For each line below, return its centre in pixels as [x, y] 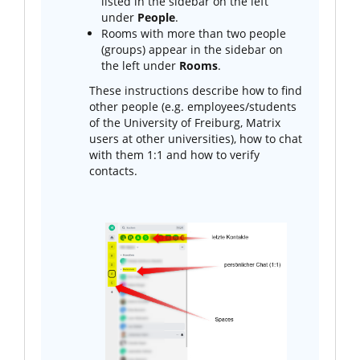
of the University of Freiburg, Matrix [185, 123]
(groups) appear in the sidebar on [192, 50]
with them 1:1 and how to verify [174, 155]
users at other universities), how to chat [196, 139]
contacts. [113, 171]
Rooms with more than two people [194, 34]
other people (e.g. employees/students [193, 107]
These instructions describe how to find [196, 91]
